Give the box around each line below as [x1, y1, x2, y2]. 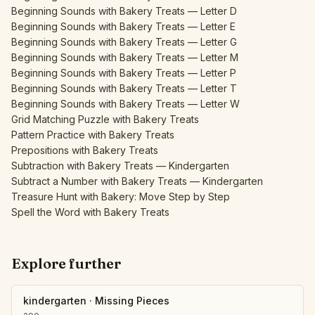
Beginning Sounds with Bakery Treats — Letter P [11, 67, 236, 79]
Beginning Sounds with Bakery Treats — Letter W [11, 98, 240, 110]
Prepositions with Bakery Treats [11, 144, 158, 156]
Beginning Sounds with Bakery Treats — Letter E [11, 20, 236, 32]
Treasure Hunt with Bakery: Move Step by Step [11, 191, 230, 202]
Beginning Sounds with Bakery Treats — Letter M [11, 51, 238, 63]
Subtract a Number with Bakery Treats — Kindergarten [11, 175, 263, 187]
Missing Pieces [95, 295, 169, 307]
